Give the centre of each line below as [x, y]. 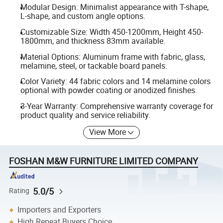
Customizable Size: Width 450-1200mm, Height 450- [111, 32]
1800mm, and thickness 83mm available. [93, 41]
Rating [19, 191]
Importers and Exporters [59, 210]
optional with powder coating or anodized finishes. [109, 90]
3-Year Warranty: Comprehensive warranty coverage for [116, 106]
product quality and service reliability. [85, 115]
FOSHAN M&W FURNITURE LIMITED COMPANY [104, 161]
